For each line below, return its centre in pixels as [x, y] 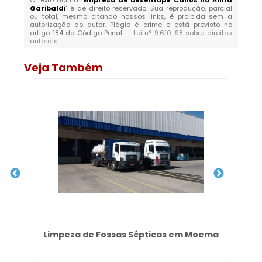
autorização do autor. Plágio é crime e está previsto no [131, 25]
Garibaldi [48, 8]
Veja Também [64, 68]
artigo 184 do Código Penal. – [82, 33]
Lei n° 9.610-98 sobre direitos [182, 33]
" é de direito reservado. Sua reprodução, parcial [149, 8]
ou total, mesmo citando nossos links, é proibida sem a [131, 16]
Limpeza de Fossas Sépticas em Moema [131, 235]
